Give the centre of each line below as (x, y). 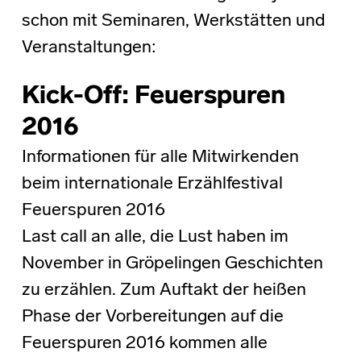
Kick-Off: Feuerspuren (153, 96)
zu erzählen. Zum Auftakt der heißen (164, 290)
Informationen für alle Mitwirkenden (160, 157)
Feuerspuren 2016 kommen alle (144, 343)
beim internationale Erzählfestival (152, 184)
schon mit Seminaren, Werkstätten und (173, 21)
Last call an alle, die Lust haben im (155, 237)
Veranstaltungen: (89, 48)
